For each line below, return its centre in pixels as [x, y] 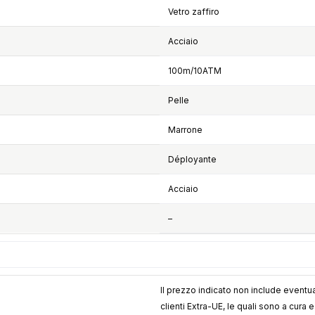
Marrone [185, 130]
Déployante [192, 160]
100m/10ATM [194, 71]
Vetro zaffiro [193, 12]
